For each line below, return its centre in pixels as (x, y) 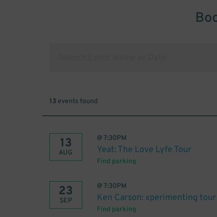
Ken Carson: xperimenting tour (156, 198)
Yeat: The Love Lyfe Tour (144, 150)
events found (77, 101)
